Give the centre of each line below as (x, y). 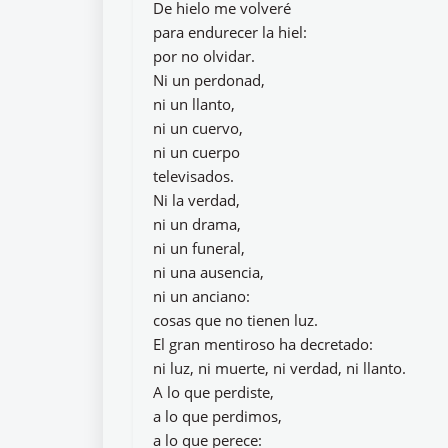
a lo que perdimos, (217, 416)
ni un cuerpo (196, 152)
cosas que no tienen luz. (235, 320)
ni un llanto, (194, 104)
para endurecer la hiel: (230, 32)
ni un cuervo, (198, 128)
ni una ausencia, (208, 272)
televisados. (193, 176)
